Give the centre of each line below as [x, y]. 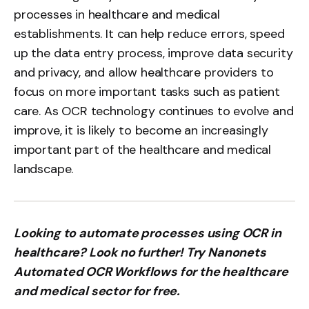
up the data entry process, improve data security [153, 53]
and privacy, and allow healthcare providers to [144, 72]
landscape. [44, 169]
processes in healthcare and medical [117, 14]
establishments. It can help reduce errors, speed [149, 34]
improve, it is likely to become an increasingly [141, 130]
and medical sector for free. [97, 291]
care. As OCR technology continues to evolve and [154, 111]
